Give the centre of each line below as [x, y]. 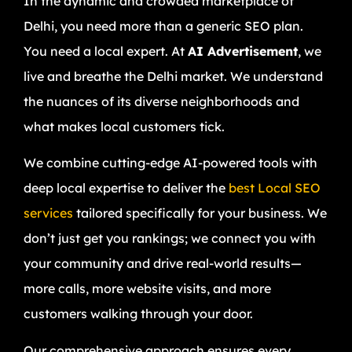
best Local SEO [275, 188]
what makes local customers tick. [124, 126]
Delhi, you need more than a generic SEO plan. [163, 26]
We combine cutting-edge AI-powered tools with [170, 163]
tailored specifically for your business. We [200, 213]
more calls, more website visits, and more [147, 289]
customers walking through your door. [138, 314]
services [48, 213]
